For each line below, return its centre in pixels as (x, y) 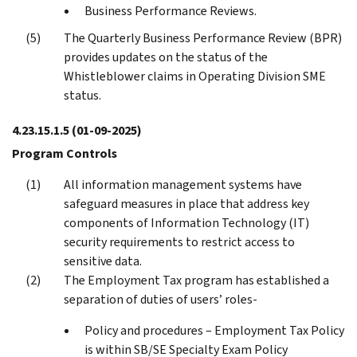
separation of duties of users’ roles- (161, 299)
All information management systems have (183, 184)
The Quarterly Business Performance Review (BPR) (203, 37)
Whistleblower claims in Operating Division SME (195, 76)
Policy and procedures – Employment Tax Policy (214, 330)
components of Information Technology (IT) (186, 222)
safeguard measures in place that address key (186, 203)
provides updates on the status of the (166, 57)
